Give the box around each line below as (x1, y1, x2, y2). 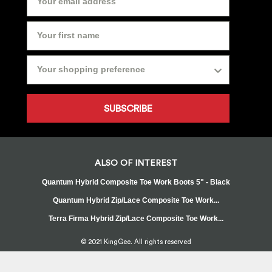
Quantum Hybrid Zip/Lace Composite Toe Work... (53, 196, 219, 205)
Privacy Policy (68, 258, 110, 265)
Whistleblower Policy (137, 258, 201, 265)
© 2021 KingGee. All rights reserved (81, 239, 191, 246)
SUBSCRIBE (104, 103, 152, 114)
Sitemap (17, 258, 42, 265)
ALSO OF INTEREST (95, 159, 177, 168)
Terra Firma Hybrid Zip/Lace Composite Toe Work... (49, 214, 223, 223)
